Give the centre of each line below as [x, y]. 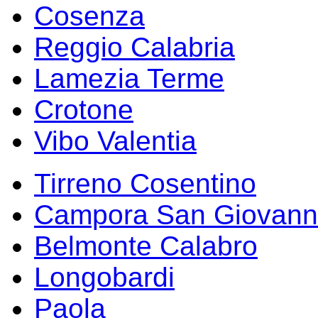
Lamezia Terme [129, 79]
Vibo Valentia [115, 141]
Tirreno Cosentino [145, 184]
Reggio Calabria [135, 48]
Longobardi [104, 278]
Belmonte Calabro [146, 246]
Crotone [84, 110]
